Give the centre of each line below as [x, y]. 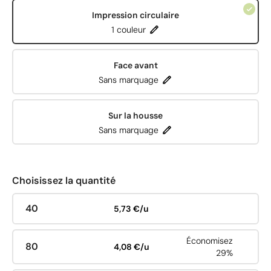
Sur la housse [135, 115]
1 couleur [129, 29]
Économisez [210, 241]
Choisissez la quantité [64, 181]
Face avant [135, 65]
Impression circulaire [135, 15]
